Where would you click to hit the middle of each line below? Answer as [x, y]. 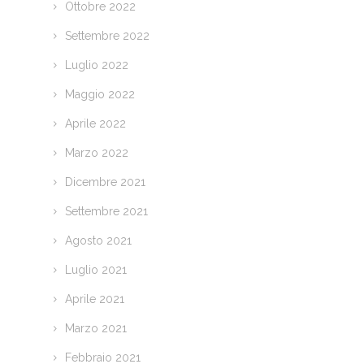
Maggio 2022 [100, 95]
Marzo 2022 [96, 153]
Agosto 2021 [98, 241]
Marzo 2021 [95, 329]
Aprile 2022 [95, 124]
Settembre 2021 [106, 212]
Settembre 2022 [107, 36]
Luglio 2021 [95, 270]
